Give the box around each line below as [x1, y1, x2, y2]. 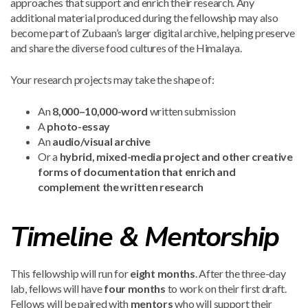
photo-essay [47, 120, 111, 133]
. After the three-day [195, 267, 286, 280]
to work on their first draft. [165, 282, 287, 295]
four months [104, 282, 166, 295]
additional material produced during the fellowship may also [10, 11, 278, 24]
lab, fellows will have [10, 282, 104, 295]
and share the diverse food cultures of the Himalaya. [10, 41, 242, 54]
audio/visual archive [52, 135, 151, 148]
